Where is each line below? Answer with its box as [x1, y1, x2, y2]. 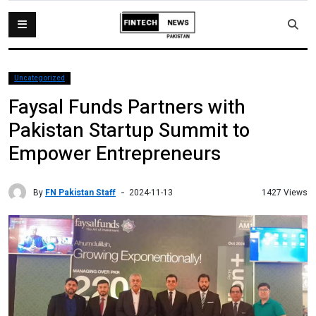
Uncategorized [14, 73, 65, 83]
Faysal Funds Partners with [8, 93, 245, 122]
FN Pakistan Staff [45, 186, 116, 199]
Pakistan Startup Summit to [8, 116, 250, 145]
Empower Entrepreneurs [8, 140, 221, 169]
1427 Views [262, 186, 308, 199]
